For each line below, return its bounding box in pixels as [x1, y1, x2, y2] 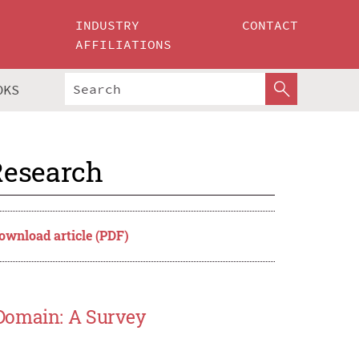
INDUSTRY [75, 17, 140, 33]
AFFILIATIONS [75, 36, 172, 52]
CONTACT [242, 17, 298, 33]
